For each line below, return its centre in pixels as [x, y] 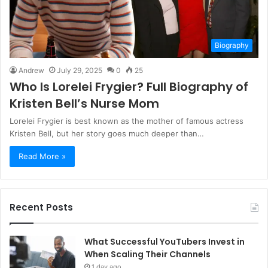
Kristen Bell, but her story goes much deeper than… [107, 134]
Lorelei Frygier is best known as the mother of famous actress [127, 121]
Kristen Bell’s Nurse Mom [84, 104]
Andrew [31, 71]
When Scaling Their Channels [147, 255]
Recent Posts [41, 208]
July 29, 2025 [80, 71]
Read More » [42, 156]
